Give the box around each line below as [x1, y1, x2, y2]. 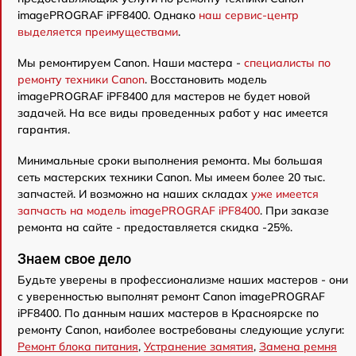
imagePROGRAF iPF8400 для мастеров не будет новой [17, 88, 310, 103]
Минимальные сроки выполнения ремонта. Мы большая [17, 153, 323, 168]
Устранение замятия [144, 339, 253, 354]
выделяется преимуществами [17, 24, 178, 39]
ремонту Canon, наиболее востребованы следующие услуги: [17, 322, 344, 337]
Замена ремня [259, 339, 337, 354]
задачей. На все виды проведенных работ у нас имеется [17, 105, 328, 120]
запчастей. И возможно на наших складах [17, 186, 251, 201]
